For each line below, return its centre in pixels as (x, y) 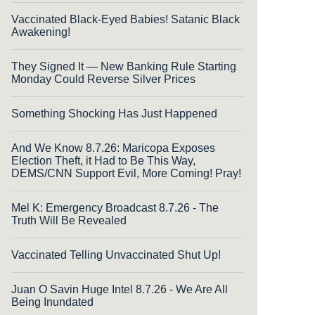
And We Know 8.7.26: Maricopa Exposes (113, 148)
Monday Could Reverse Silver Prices (103, 79)
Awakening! (41, 32)
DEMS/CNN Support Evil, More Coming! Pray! (126, 173)
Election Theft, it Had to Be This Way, (103, 160)
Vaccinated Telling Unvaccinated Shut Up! (116, 255)
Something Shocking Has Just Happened (114, 113)
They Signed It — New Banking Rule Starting (124, 66)
